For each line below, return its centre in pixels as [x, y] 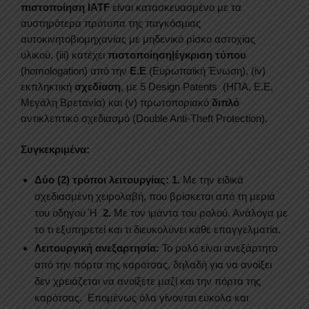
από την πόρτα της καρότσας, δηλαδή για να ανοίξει [153, 264]
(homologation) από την [75, 71]
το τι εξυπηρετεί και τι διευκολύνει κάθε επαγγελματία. [158, 229]
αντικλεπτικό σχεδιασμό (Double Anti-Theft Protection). [144, 119]
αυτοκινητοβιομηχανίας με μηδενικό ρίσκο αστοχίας [138, 39]
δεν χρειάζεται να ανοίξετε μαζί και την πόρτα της [148, 281]
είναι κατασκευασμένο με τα [176, 8]
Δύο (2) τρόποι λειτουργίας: [102, 179]
